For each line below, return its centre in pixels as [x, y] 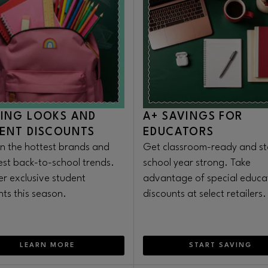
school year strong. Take [197, 163]
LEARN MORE [47, 246]
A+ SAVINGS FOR [193, 117]
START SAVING [220, 246]
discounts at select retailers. [205, 194]
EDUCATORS [179, 132]
